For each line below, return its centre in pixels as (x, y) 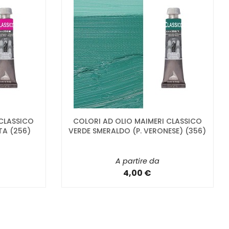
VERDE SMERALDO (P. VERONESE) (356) (138, 131)
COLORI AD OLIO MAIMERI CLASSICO (137, 121)
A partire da (137, 161)
